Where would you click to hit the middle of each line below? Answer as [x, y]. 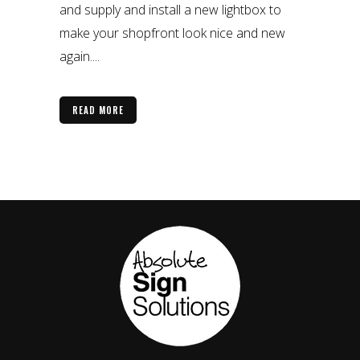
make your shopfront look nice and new [172, 33]
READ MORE [98, 110]
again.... [80, 57]
